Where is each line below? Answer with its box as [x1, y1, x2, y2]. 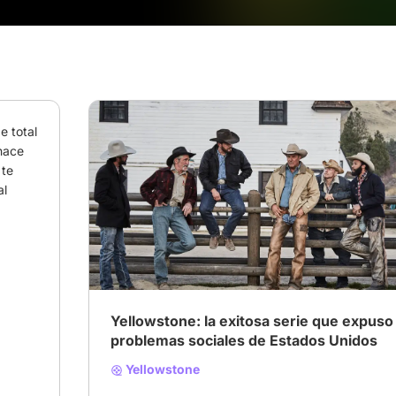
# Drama [177, 216, 226, 232]
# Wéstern [110, 216, 170, 232]
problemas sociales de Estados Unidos [110, 331, 377, 349]
